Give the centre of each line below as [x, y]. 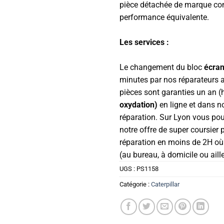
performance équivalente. [164, 17]
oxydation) [138, 104]
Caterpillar [165, 184]
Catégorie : [135, 184]
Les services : [144, 42]
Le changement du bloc [162, 67]
